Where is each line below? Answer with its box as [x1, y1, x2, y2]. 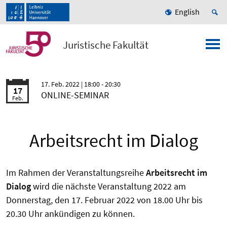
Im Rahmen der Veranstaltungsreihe [6, 167, 146, 179]
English [175, 7, 200, 17]
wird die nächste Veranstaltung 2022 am [31, 180, 186, 193]
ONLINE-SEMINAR [41, 89, 109, 101]
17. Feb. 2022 [41, 80, 81, 89]
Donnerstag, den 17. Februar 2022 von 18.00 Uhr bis [6, 194, 203, 206]
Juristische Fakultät [63, 38, 149, 52]
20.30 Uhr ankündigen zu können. [6, 208, 135, 220]
